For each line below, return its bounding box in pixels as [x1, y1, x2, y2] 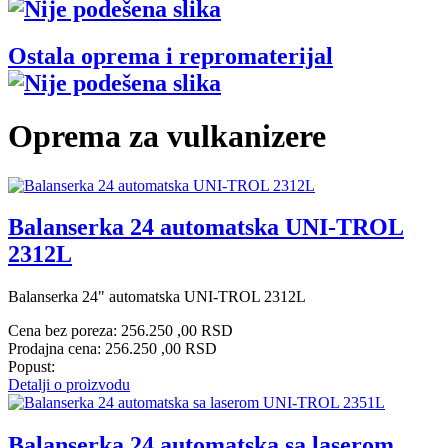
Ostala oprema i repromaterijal [8, 42, 333, 69]
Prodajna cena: [8, 340, 105, 358]
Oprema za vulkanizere [8, 118, 326, 155]
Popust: [8, 358, 55, 376]
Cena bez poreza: [8, 322, 121, 340]
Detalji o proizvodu [8, 376, 130, 394]
